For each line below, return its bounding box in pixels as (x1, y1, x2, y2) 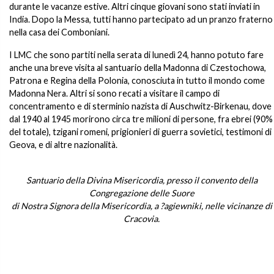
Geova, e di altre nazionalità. (9, 139, 117, 150)
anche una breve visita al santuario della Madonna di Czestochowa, (9, 62, 266, 73)
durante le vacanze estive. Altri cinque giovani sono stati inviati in (9, 1, 260, 12)
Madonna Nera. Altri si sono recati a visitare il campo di (9, 88, 220, 98)
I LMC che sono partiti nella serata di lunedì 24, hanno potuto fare (9, 50, 264, 60)
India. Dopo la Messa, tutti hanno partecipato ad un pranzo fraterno (9, 14, 273, 24)
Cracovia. (124, 213, 160, 224)
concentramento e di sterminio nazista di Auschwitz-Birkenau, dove (9, 101, 272, 111)
